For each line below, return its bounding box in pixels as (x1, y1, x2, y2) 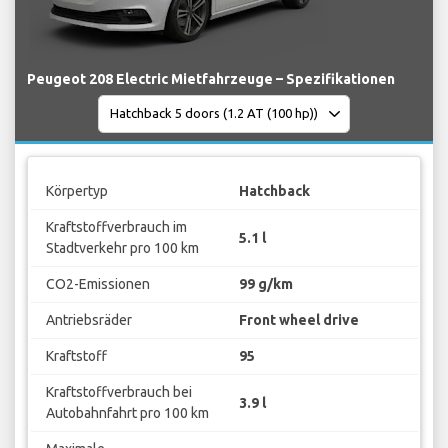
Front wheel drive (239, 312, 359, 329)
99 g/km (239, 276, 293, 293)
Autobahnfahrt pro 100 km (45, 405, 209, 422)
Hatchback (239, 183, 310, 200)
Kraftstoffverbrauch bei (45, 384, 192, 401)
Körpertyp (45, 183, 108, 200)
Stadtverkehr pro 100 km (45, 240, 199, 257)
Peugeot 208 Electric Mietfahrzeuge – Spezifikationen (27, 70, 395, 87)
